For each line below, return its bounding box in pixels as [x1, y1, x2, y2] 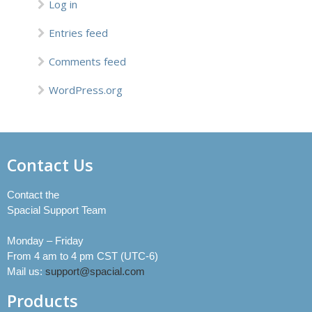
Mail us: [7, 265, 45, 277]
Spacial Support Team [7, 204, 107, 216]
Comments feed [49, 54, 126, 68]
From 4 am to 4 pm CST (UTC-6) [7, 250, 158, 262]
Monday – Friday [7, 235, 84, 247]
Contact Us [7, 154, 93, 176]
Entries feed [49, 26, 108, 40]
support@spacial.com [45, 265, 145, 277]
